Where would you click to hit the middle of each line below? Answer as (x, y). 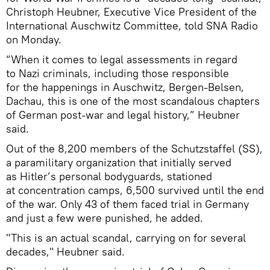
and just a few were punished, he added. (105, 218)
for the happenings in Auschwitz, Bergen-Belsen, (125, 87)
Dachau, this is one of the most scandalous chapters (133, 101)
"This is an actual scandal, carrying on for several (126, 237)
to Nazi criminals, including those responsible (118, 73)
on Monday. (34, 39)
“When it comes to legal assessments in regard (122, 59)
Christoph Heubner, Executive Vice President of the (131, 11)
